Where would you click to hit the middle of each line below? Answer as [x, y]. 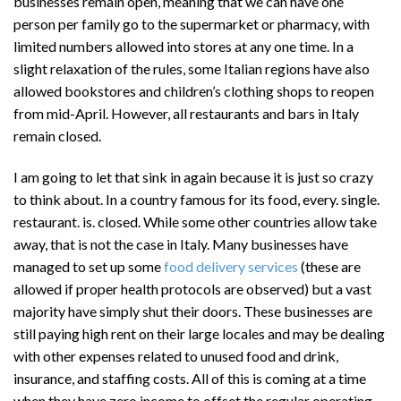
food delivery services [231, 267]
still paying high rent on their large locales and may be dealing [199, 334]
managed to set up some [89, 267]
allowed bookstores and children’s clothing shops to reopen [194, 91]
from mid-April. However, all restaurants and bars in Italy [186, 114]
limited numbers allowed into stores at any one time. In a [183, 47]
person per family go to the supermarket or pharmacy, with [192, 24]
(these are [329, 267]
